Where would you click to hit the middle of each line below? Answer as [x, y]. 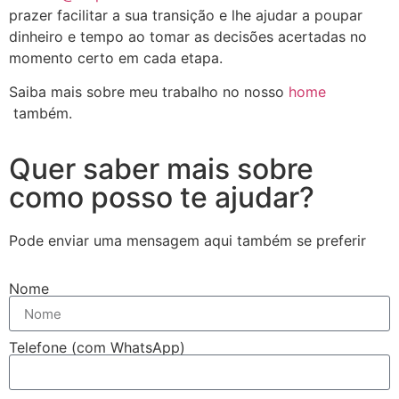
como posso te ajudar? [162, 197]
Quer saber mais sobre [161, 168]
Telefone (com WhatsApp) [97, 348]
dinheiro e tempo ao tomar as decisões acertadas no [188, 37]
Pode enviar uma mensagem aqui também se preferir [187, 240]
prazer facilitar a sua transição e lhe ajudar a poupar [186, 15]
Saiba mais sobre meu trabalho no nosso [149, 92]
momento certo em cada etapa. [116, 58]
